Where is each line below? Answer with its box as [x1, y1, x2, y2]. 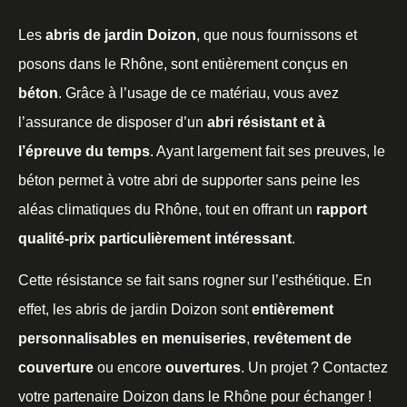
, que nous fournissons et [196, 26, 357, 43]
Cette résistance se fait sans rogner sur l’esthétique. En [18, 273, 372, 289]
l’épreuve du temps [18, 143, 150, 159]
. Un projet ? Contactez [241, 360, 388, 376]
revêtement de [253, 331, 352, 347]
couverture [18, 360, 94, 376]
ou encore [94, 360, 165, 376]
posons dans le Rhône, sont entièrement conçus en [18, 55, 348, 72]
